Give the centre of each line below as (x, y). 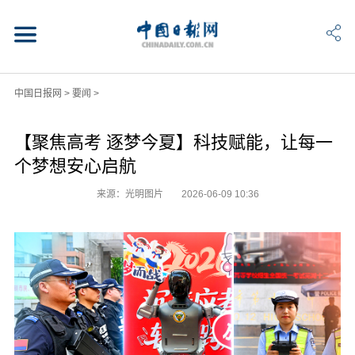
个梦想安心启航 (75, 166)
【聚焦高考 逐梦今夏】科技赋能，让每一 (173, 142)
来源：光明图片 (131, 194)
